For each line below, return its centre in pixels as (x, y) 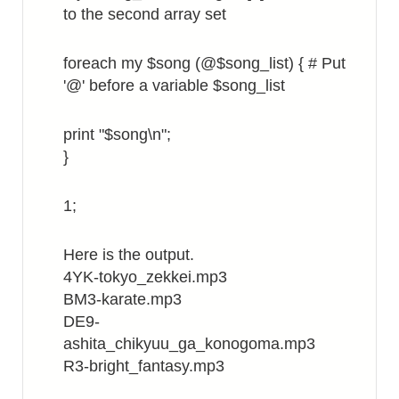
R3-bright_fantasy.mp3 (144, 366)
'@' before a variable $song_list (174, 85)
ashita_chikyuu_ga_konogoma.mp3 (189, 344)
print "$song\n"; (117, 134)
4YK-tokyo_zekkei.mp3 (145, 277)
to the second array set (145, 14)
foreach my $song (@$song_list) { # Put (204, 63)
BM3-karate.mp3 (122, 299)
